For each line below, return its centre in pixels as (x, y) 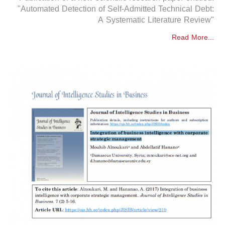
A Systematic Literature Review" (156, 20)
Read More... (193, 38)
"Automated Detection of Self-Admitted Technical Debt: (116, 9)
